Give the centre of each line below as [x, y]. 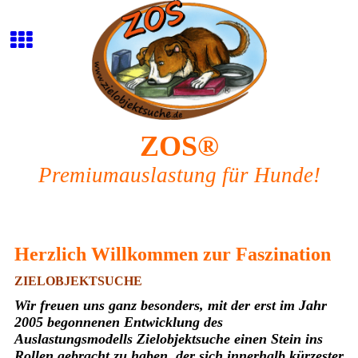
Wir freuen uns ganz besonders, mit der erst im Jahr [170, 306]
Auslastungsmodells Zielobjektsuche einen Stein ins [168, 339]
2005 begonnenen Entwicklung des [118, 322]
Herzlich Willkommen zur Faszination [172, 254]
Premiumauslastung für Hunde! [179, 175]
